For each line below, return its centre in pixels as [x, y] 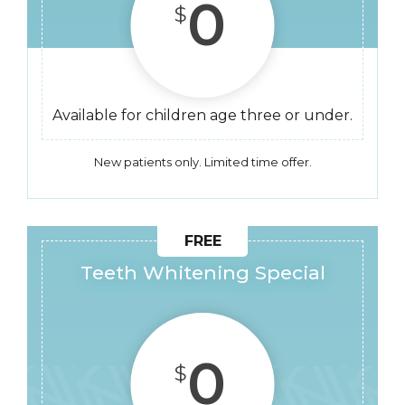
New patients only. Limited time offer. [202, 162]
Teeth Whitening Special [202, 273]
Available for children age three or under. [202, 115]
